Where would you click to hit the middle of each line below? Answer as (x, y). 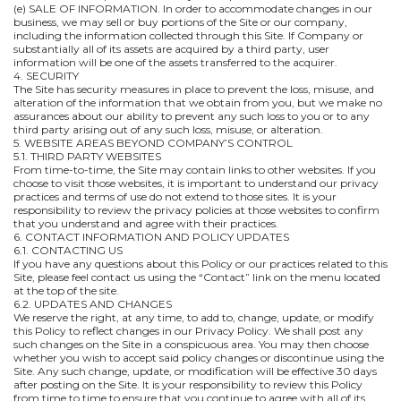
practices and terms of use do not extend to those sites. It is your (175, 196)
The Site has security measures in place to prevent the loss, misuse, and (194, 89)
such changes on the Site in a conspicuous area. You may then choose (191, 344)
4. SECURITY (46, 76)
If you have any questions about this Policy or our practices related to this (200, 264)
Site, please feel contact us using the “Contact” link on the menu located (197, 277)
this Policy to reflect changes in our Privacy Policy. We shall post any (188, 331)
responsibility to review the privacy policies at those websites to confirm (196, 210)
